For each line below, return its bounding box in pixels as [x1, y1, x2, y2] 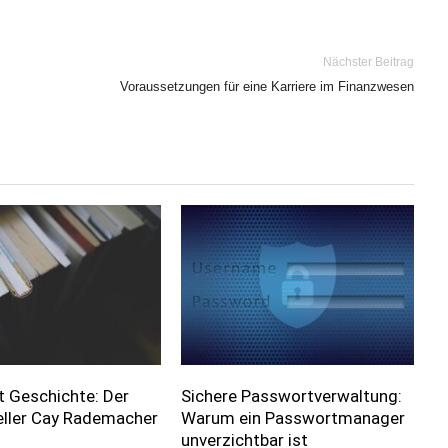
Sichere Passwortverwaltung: [180, 386, 402, 407]
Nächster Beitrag [323, 55, 414, 69]
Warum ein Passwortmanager [180, 408, 405, 429]
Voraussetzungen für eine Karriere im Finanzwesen [120, 79, 414, 94]
